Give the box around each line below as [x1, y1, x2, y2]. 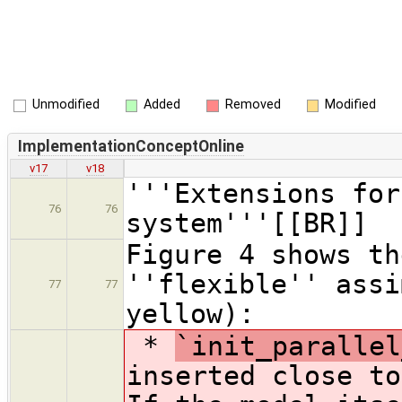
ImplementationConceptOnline [17, 136, 244, 155]
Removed [224, 97, 281, 112]
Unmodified [31, 97, 100, 112]
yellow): [126, 298, 255, 330]
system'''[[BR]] [126, 207, 368, 240]
